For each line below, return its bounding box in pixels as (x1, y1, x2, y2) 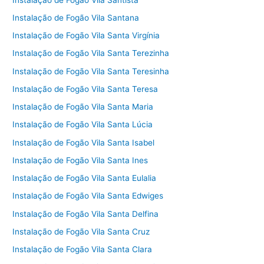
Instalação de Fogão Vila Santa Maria (12, 102, 154, 112)
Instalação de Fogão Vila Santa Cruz (12, 226, 150, 236)
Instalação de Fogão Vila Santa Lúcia (12, 120, 153, 130)
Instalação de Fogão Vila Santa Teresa (12, 84, 159, 94)
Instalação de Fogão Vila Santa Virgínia (12, 31, 160, 41)
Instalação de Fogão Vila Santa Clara (12, 245, 153, 255)
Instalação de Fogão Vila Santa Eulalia (12, 173, 157, 183)
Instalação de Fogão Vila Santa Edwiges (12, 191, 164, 201)
